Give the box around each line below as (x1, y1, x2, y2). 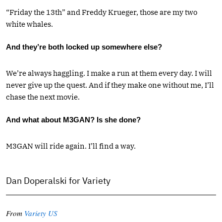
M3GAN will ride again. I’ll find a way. (6, 141, 136, 151)
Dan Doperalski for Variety (6, 174, 111, 186)
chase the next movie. (6, 92, 80, 102)
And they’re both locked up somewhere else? (6, 42, 162, 51)
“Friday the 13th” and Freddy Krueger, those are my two (6, 7, 197, 17)
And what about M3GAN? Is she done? (6, 115, 141, 124)
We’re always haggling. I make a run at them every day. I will (6, 68, 212, 78)
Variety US (24, 208, 57, 218)
